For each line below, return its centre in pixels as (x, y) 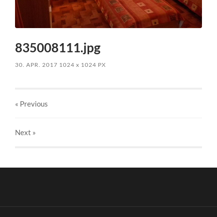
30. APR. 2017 (37, 64)
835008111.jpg (58, 47)
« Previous (32, 103)
